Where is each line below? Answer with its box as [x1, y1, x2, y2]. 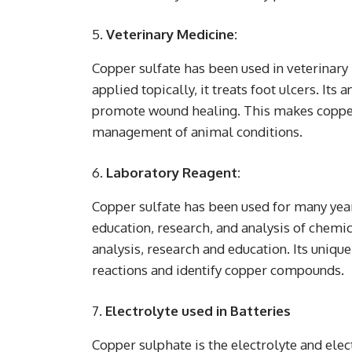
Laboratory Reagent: [106, 163, 240, 181]
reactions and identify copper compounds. [92, 261, 344, 278]
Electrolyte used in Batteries [105, 302, 291, 319]
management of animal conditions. [92, 123, 302, 140]
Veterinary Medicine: [106, 25, 237, 42]
